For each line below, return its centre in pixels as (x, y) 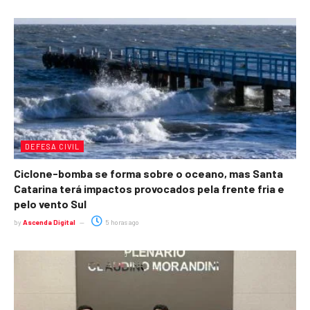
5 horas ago (121, 222)
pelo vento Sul (50, 203)
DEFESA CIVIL (52, 146)
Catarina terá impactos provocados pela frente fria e (149, 188)
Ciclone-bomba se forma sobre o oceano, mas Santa (148, 173)
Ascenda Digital (49, 222)
